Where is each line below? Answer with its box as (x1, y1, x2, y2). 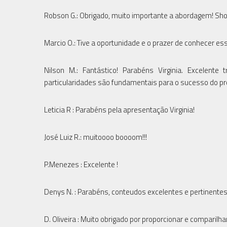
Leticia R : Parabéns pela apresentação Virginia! (44, 103, 195, 116)
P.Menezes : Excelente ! (44, 158, 118, 170)
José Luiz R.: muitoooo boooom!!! (44, 131, 147, 143)
